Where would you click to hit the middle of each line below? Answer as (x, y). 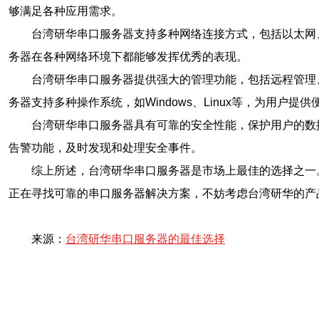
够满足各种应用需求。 (66, 11)
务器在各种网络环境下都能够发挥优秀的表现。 (128, 57)
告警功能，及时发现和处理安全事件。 (105, 148)
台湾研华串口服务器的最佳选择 (145, 239)
